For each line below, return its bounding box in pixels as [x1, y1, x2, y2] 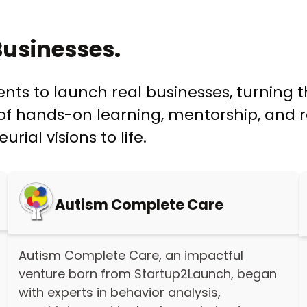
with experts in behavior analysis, [18, 283, 221, 301]
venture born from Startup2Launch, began [18, 265, 277, 282]
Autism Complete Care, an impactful [18, 246, 243, 264]
